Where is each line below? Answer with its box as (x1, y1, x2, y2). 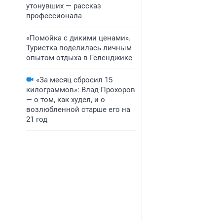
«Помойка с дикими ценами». (26, 34, 131, 42)
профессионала (26, 11, 82, 20)
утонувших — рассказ (26, 1, 101, 10)
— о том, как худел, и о (26, 95, 105, 104)
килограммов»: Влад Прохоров (26, 85, 135, 94)
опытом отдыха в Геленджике (26, 53, 132, 62)
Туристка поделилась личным (26, 43, 132, 52)
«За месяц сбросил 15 (36, 75, 112, 84)
